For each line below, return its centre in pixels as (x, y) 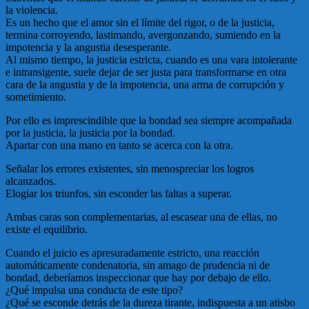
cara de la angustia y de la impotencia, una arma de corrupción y (145, 84)
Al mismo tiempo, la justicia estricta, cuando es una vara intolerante (151, 59)
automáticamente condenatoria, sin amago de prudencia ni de (138, 265)
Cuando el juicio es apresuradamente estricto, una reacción (132, 252)
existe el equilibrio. (47, 229)
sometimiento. (36, 97)
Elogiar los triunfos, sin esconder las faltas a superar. (119, 193)
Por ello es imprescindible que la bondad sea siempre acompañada (149, 120)
